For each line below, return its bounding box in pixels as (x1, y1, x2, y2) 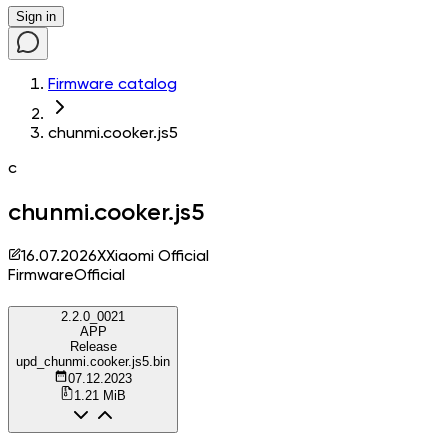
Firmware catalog (48, 77, 177, 93)
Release (69, 338, 117, 354)
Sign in (16, 9, 56, 24)
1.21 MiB (74, 387, 126, 403)
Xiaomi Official (106, 248, 209, 265)
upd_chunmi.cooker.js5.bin (16, 353, 170, 369)
